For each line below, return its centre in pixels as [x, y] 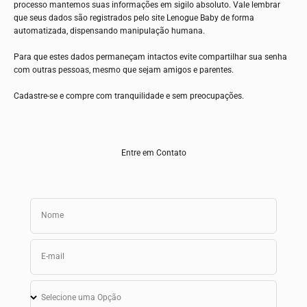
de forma [237, 17]
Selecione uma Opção [81, 298]
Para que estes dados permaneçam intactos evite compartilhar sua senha [150, 57]
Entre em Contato [153, 152]
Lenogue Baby [193, 17]
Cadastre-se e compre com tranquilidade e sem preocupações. [129, 96]
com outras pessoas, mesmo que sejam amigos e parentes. [124, 70]
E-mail [53, 257]
